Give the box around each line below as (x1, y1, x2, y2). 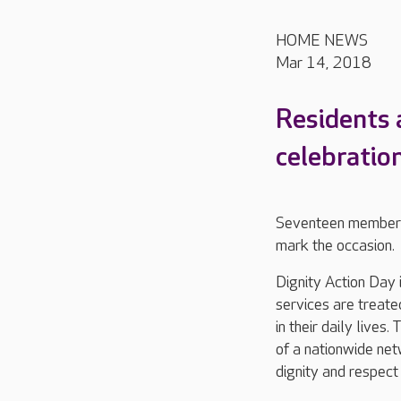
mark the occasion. (276, 236, 395, 255)
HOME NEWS (276, 31, 368, 50)
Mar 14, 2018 (276, 54, 371, 73)
